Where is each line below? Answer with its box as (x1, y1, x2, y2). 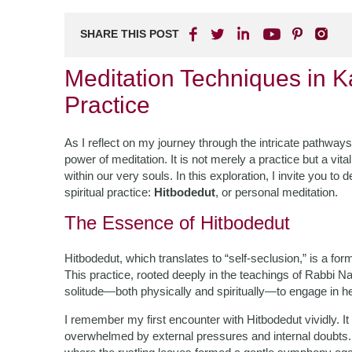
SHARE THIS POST (80, 27, 179, 40)
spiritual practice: (64, 185, 154, 199)
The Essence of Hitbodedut (64, 212, 290, 233)
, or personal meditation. (215, 185, 338, 199)
